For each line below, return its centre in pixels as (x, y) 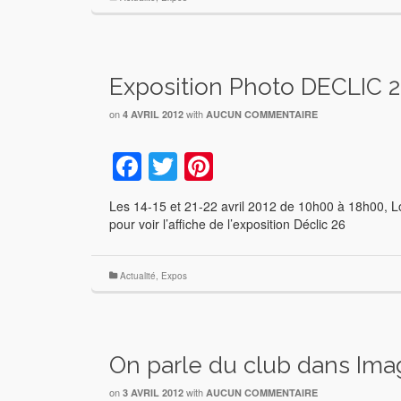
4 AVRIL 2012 (153, 114)
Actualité (138, 275)
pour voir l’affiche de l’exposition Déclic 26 (227, 223)
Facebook (205, 166)
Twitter (219, 166)
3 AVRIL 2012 (153, 392)
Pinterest (270, 166)
